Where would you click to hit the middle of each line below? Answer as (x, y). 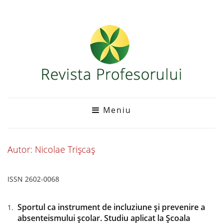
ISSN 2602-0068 (33, 179)
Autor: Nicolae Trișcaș (51, 149)
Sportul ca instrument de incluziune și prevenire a (111, 207)
